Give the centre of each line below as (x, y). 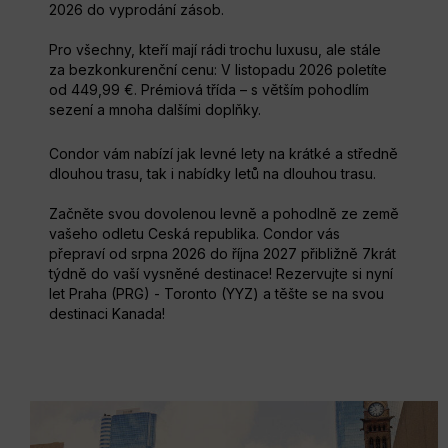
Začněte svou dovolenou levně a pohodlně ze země (224, 213)
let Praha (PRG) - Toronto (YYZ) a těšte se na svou (216, 293)
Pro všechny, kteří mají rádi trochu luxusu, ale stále (215, 49)
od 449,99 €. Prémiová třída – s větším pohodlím (209, 89)
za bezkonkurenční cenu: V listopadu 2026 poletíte (218, 69)
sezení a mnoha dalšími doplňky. (155, 109)
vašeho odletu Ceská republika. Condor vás (194, 233)
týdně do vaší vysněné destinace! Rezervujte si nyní (221, 273)
